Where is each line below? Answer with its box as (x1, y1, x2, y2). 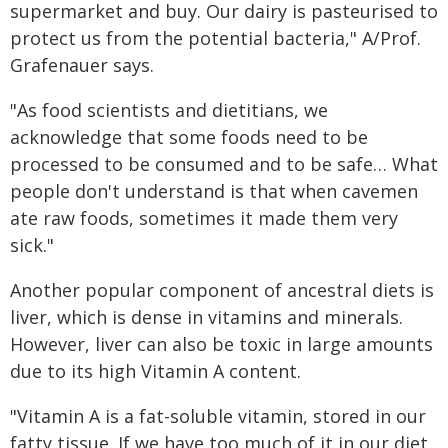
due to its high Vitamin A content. (10, 359, 301, 383)
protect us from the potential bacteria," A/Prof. (10, 26, 421, 50)
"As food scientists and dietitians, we (10, 98, 328, 122)
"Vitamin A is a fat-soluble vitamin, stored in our (10, 404, 426, 428)
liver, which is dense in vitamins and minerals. (10, 305, 403, 329)
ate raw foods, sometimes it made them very (10, 206, 398, 230)
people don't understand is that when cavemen (10, 179, 418, 203)
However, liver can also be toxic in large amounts (10, 332, 433, 356)
